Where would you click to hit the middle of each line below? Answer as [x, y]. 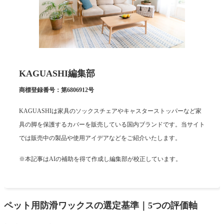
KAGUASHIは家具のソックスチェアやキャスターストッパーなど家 [110, 111]
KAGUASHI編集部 [57, 73]
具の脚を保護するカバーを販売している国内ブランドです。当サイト [112, 124]
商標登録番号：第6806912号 [56, 90]
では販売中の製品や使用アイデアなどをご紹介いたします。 [100, 138]
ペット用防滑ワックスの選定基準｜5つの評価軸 [101, 205]
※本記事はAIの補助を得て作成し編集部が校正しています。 [100, 159]
